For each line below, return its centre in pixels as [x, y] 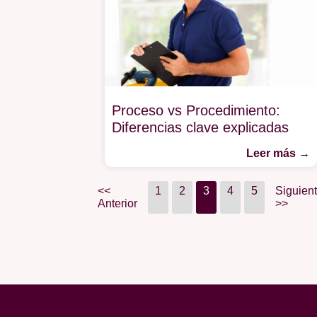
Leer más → [278, 153]
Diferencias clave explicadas [202, 127]
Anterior [118, 203]
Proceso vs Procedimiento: [196, 110]
